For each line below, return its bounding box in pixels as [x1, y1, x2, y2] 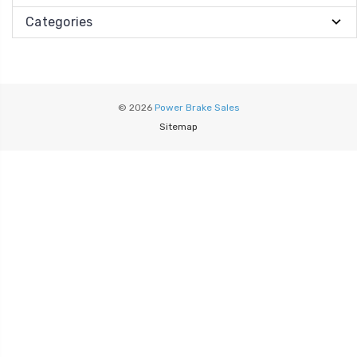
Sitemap [159, 120, 198, 132]
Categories [25, 14, 93, 29]
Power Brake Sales [154, 101, 240, 113]
